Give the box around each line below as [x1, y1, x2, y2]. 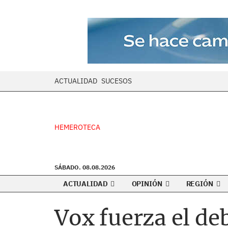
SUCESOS [101, 76, 132, 85]
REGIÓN [186, 179, 215, 188]
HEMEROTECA [54, 123, 100, 132]
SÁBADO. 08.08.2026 [54, 163, 115, 171]
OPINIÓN [131, 179, 164, 188]
